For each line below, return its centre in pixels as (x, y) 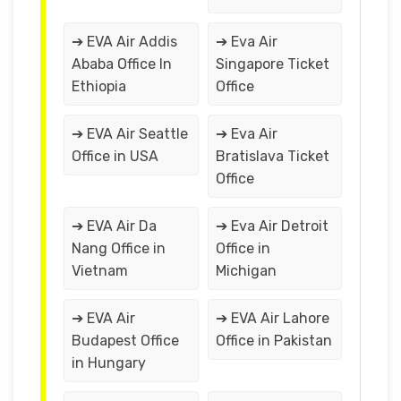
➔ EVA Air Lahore (272, 318)
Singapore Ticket (272, 64)
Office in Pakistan (273, 340)
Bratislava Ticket (272, 156)
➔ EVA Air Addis (124, 41)
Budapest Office (125, 340)
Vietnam (100, 270)
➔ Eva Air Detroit (272, 226)
